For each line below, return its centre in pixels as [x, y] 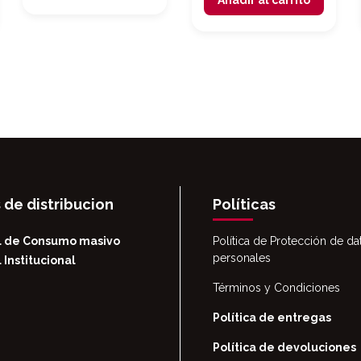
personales [242, 258]
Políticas [244, 205]
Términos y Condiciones [276, 288]
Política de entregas [272, 318]
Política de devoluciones [284, 348]
